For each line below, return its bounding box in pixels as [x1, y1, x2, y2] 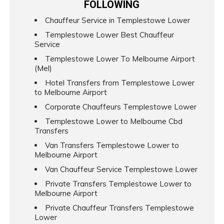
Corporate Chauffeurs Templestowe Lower [44, 101, 196, 111]
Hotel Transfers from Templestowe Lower [44, 77, 194, 87]
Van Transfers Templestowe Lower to [44, 140, 179, 150]
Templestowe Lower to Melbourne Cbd [44, 116, 182, 126]
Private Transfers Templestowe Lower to [44, 178, 191, 188]
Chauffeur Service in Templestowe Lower [44, 15, 190, 25]
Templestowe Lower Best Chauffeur [44, 29, 174, 39]
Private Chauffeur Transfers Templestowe [44, 202, 194, 212]
